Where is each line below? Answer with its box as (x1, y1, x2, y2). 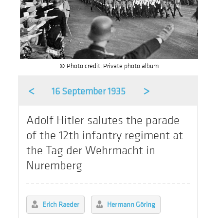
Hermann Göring (107, 200, 156, 210)
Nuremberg (26, 158, 83, 174)
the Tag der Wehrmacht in (26, 143, 156, 159)
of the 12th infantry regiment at (26, 128, 183, 144)
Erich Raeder (42, 200, 80, 210)
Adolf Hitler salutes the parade (26, 113, 180, 128)
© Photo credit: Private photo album (59, 61, 159, 71)
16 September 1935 (52, 86, 126, 98)
